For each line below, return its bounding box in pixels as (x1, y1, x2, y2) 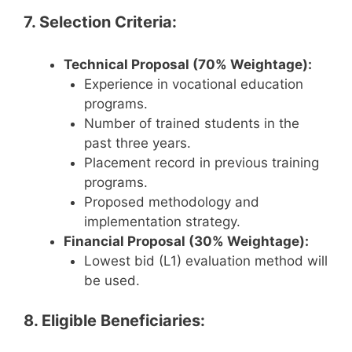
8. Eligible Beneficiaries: (24, 310, 205, 330)
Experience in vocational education (83, 76, 303, 93)
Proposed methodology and (83, 194, 259, 211)
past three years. (83, 135, 191, 152)
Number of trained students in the (83, 115, 299, 132)
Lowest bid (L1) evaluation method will (83, 253, 328, 269)
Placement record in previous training (83, 155, 319, 171)
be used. (83, 273, 140, 289)
